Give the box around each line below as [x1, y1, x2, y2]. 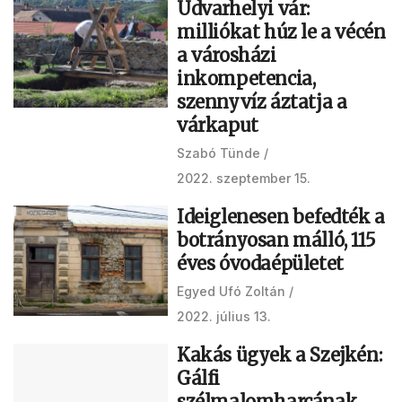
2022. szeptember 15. [177, 170, 310, 186]
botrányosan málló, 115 [177, 228, 376, 251]
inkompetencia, [177, 66, 316, 90]
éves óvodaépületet [177, 251, 344, 275]
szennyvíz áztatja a [177, 90, 347, 113]
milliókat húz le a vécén [177, 20, 386, 43]
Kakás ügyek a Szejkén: [177, 343, 382, 366]
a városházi [177, 43, 276, 66]
